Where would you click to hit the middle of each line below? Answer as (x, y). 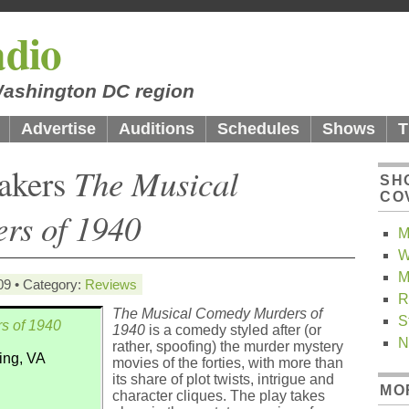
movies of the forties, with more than (227, 363)
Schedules (258, 129)
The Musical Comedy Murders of (217, 314)
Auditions (157, 129)
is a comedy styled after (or (233, 330)
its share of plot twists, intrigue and (223, 379)
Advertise (58, 129)
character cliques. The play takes (218, 396)
